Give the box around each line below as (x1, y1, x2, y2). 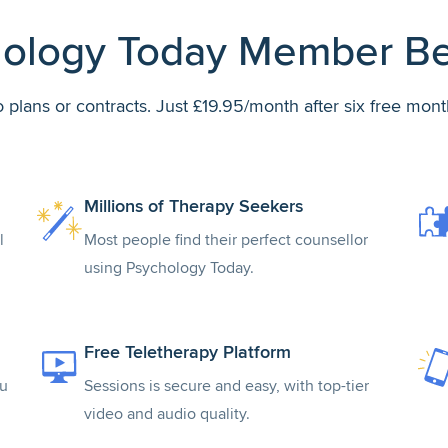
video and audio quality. (84, 404, 250, 424)
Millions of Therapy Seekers (84, 195, 303, 217)
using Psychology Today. (84, 258, 254, 278)
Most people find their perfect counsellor (84, 230, 368, 250)
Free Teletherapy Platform (84, 341, 291, 363)
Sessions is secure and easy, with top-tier (84, 376, 369, 396)
